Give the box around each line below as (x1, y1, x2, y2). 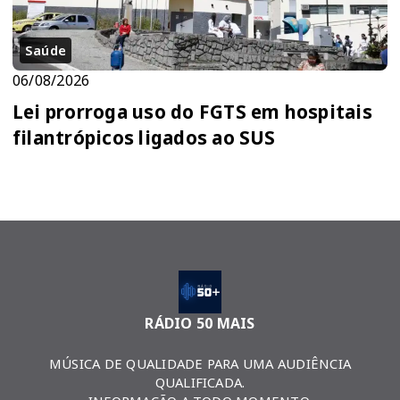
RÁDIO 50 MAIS (145, 313, 255, 334)
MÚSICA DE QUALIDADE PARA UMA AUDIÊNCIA (48, 354, 352, 373)
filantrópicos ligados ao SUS (12, 125, 276, 151)
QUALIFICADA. (154, 373, 246, 392)
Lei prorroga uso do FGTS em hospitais (12, 99, 372, 125)
